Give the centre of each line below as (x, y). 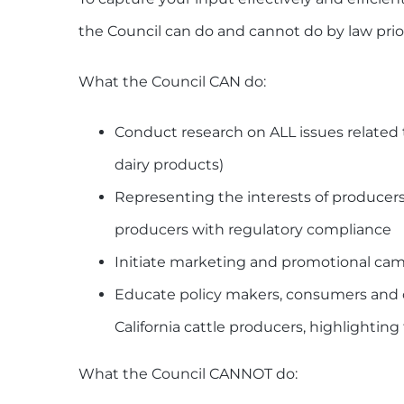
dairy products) (169, 164)
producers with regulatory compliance (253, 229)
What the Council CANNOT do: (188, 373)
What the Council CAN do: (172, 81)
